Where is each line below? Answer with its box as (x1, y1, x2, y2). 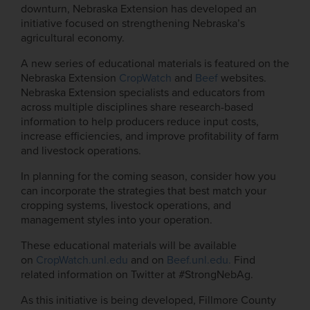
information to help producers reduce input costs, (21, 115, 259, 129)
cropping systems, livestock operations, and (21, 199, 231, 213)
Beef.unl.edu (167, 253, 228, 268)
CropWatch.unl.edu (36, 253, 128, 268)
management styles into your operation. (21, 213, 212, 228)
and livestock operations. (21, 144, 141, 158)
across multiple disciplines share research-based (21, 100, 253, 115)
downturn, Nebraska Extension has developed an (21, 2, 257, 17)
